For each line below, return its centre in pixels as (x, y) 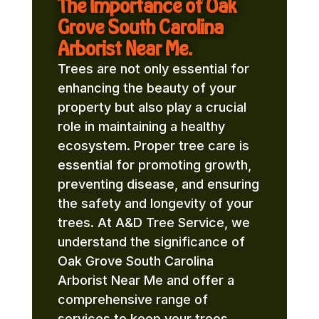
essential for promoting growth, (154, 165)
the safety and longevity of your (155, 204)
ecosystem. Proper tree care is (153, 146)
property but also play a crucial (152, 108)
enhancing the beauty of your (147, 88)
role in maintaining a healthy (141, 127)
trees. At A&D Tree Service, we (153, 223)
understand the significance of (151, 242)
